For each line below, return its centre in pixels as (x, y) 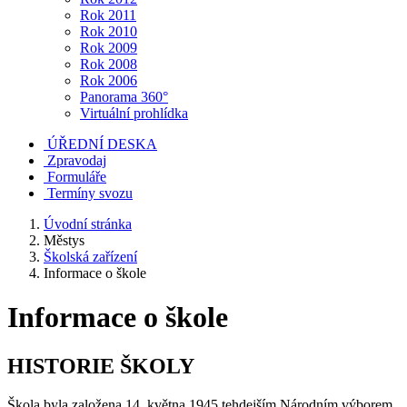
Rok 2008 (109, 64)
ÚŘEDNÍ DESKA (102, 144)
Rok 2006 (109, 80)
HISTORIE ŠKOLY (101, 366)
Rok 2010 (109, 31)
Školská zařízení (90, 257)
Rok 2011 (108, 15)
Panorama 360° (124, 97)
